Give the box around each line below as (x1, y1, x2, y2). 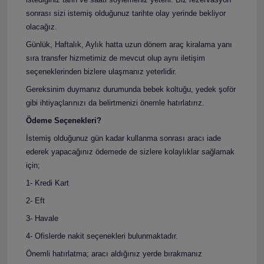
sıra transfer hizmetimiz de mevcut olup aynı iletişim (26, 53, 205, 62)
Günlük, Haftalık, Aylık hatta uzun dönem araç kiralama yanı (26, 39, 232, 49)
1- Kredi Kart (26, 178, 69, 187)
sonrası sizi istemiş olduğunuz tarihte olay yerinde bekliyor (26, 8, 226, 18)
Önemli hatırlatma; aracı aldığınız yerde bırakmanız (26, 249, 202, 258)
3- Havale (26, 213, 58, 223)
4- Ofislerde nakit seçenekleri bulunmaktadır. (26, 231, 178, 240)
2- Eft (26, 196, 45, 205)
